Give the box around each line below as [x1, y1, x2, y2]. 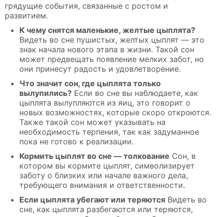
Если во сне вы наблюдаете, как [72, 88, 198, 98]
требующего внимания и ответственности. [19, 180, 185, 190]
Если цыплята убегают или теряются [19, 194, 165, 204]
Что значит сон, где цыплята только [19, 78, 161, 88]
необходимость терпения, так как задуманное [19, 126, 199, 137]
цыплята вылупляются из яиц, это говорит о [19, 97, 190, 108]
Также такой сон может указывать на [19, 117, 166, 127]
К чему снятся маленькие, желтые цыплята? [19, 25, 195, 35]
